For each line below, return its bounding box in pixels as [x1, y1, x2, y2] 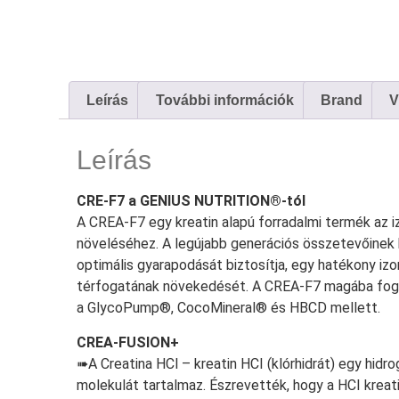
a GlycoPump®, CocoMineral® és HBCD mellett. [77, 299, 380, 317]
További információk [155, 92, 294, 108]
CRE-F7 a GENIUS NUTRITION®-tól [77, 192, 305, 210]
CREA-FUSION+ [77, 333, 179, 351]
